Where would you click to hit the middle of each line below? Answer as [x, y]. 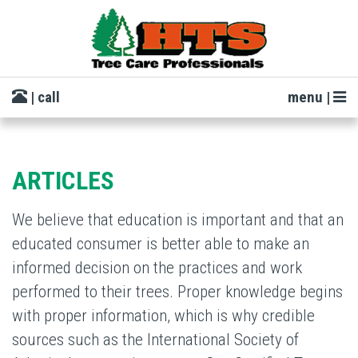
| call [44, 97]
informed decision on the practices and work [157, 267]
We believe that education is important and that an [178, 219]
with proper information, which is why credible [163, 315]
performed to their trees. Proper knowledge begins [177, 291]
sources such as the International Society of [155, 339]
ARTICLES [64, 181]
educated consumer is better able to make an [161, 243]
